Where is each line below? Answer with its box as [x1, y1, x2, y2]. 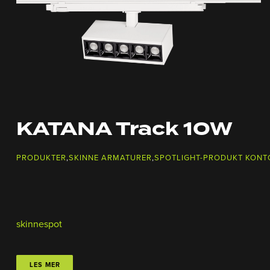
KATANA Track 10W [16, 115, 233, 145]
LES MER [29, 260, 60, 269]
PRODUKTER [16, 153, 66, 163]
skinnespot [16, 218, 62, 231]
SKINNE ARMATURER [69, 153, 152, 163]
